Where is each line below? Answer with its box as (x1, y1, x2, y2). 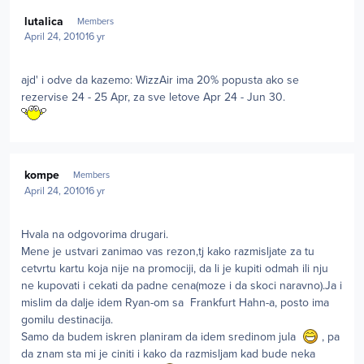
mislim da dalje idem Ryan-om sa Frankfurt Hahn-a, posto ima (21, 295, 329, 310)
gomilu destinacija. (21, 312, 113, 327)
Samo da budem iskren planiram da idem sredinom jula (21, 329, 302, 344)
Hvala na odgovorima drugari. (21, 227, 168, 241)
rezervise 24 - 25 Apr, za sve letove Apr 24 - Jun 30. (21, 90, 285, 105)
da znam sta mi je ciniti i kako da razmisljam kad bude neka (21, 346, 315, 361)
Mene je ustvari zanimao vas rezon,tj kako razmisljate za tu (21, 244, 314, 258)
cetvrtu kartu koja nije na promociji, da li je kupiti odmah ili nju (21, 261, 328, 275)
